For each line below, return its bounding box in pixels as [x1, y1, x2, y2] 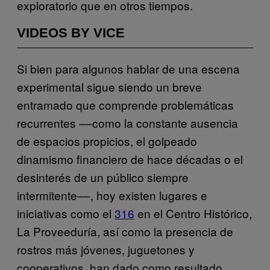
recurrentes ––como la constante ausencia [17, 114, 238, 131]
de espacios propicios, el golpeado [17, 132, 197, 149]
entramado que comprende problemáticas [17, 96, 234, 113]
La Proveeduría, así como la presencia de [17, 222, 233, 239]
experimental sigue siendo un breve [17, 78, 202, 95]
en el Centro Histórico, [134, 204, 252, 221]
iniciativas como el [17, 204, 115, 221]
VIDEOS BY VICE [17, 25, 125, 40]
